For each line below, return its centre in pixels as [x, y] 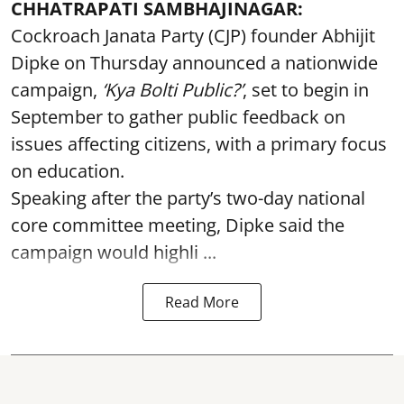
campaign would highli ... [114, 252]
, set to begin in [306, 90]
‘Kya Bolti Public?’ [172, 90]
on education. [68, 171]
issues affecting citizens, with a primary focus [199, 144]
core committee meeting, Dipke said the [178, 225]
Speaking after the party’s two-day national [188, 198]
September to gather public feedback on [178, 117]
